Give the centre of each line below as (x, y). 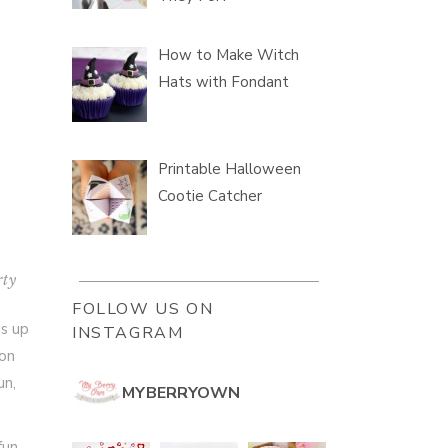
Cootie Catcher (210, 195)
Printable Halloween (230, 168)
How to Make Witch (229, 55)
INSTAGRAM (128, 333)
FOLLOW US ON (143, 309)
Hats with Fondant (224, 82)
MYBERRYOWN (181, 393)
